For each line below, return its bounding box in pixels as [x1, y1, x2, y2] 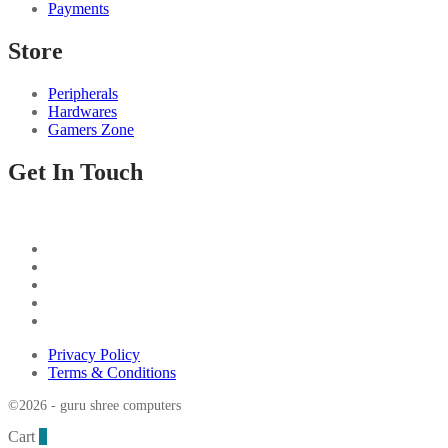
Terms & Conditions [48, 364, 176, 381]
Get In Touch [8, 159, 143, 186]
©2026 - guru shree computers [8, 398, 181, 413]
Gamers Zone [48, 121, 134, 139]
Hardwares [48, 103, 117, 121]
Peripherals [48, 85, 118, 103]
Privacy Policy [48, 346, 140, 363]
